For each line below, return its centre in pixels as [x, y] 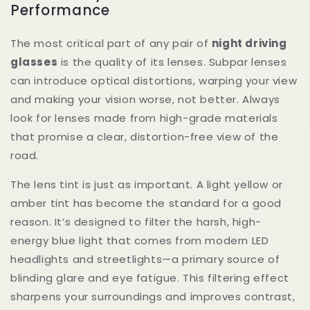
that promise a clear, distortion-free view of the [145, 136]
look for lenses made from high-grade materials [144, 118]
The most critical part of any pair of [111, 43]
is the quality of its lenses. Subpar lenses [172, 62]
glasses [34, 62]
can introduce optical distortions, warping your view [154, 80]
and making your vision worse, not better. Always [145, 99]
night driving [249, 43]
